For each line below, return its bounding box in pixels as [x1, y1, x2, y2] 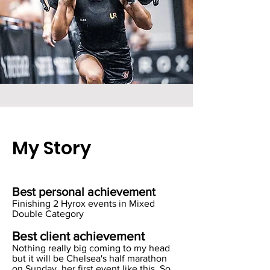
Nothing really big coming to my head [12, 243, 170, 253]
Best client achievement [12, 229, 145, 243]
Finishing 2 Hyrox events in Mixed [12, 198, 155, 209]
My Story [12, 136, 91, 161]
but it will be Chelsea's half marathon [12, 253, 167, 263]
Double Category [12, 209, 86, 219]
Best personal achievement [12, 185, 155, 198]
